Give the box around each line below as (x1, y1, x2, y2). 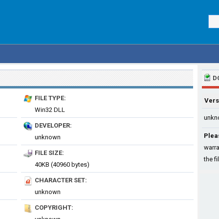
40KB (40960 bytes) (35, 161, 89, 168)
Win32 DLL (35, 106, 65, 113)
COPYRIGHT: (35, 204, 73, 211)
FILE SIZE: (35, 149, 64, 156)
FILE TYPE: (35, 94, 66, 102)
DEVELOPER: (35, 122, 72, 129)
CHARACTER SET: (35, 176, 87, 184)
